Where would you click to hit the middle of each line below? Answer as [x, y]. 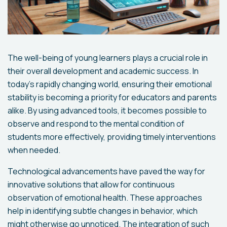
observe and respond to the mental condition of [96, 124]
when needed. [34, 150]
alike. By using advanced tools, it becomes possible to [107, 111]
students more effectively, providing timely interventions [112, 137]
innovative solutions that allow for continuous [91, 185]
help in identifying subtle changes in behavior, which [103, 211]
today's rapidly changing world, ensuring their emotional [110, 84]
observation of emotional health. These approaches [105, 198]
